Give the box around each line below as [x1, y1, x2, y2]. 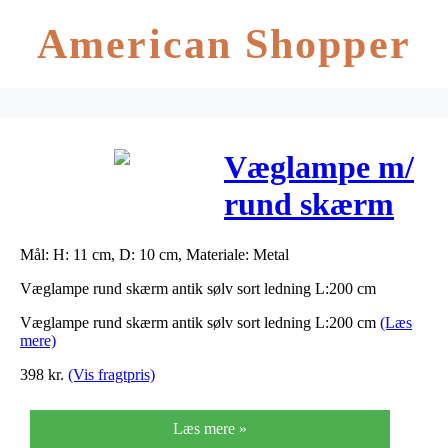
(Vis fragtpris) [68, 365, 155, 383]
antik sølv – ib [224, 223, 416, 260]
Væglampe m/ [224, 149, 414, 186]
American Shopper [37, 21, 411, 67]
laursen [224, 260, 325, 297]
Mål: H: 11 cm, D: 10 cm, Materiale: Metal [20, 245, 289, 263]
